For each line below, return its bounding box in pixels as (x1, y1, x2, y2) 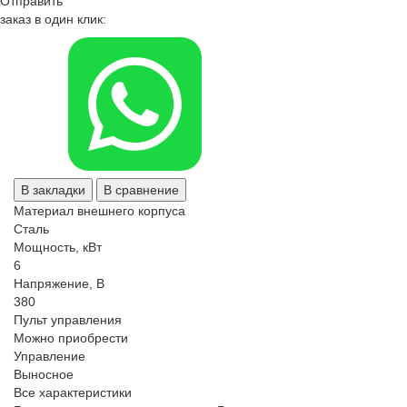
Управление (14, 349, 85, 364)
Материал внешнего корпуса (14, 203, 185, 219)
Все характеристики (14, 385, 132, 401)
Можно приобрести (14, 331, 128, 346)
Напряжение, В (14, 276, 104, 292)
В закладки (21, 183, 85, 198)
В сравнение (104, 183, 179, 198)
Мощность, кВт (14, 240, 102, 255)
